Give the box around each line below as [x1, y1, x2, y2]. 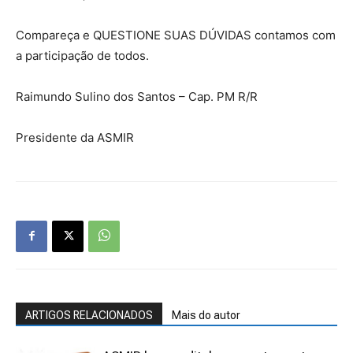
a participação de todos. [16, 48, 149, 63]
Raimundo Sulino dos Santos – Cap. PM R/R [16, 89, 258, 104]
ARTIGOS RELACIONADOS [25, 309, 153, 321]
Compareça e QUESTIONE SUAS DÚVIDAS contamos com [16, 28, 336, 43]
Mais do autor [172, 309, 240, 321]
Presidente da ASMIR [16, 130, 134, 145]
